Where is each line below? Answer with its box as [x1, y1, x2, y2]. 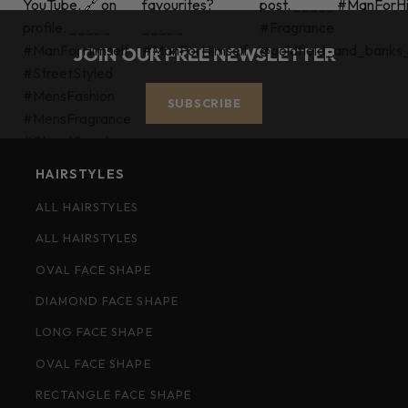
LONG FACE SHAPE [36, 324, 153, 340]
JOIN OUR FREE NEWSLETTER [72, 41, 336, 66]
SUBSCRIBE [167, 95, 241, 110]
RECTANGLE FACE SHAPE [36, 387, 191, 403]
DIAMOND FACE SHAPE [36, 292, 178, 308]
